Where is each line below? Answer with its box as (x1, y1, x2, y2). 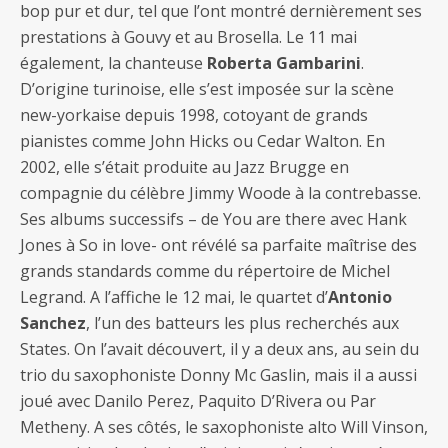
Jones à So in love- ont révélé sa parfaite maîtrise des (20, 234, 417, 256)
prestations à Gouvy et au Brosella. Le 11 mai (20, 26, 357, 48)
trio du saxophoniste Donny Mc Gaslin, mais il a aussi (20, 364, 417, 386)
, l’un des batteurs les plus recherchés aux (86, 312, 399, 334)
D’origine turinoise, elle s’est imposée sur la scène (20, 78, 394, 100)
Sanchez (20, 312, 86, 334)
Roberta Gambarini (207, 52, 361, 74)
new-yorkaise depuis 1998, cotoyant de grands (20, 104, 368, 126)
